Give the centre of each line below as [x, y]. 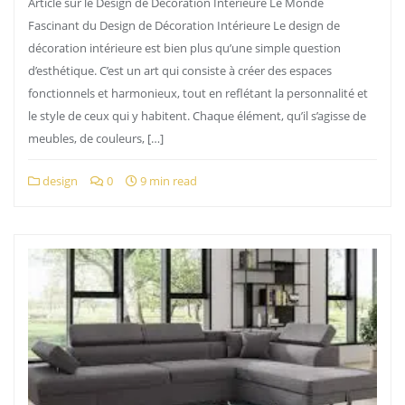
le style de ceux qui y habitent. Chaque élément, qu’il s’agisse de [197, 116]
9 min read [167, 181]
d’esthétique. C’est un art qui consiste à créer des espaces [180, 71]
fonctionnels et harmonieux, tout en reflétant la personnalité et [198, 93]
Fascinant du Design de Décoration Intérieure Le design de [184, 25]
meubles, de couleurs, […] [96, 138]
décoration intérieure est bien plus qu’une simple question [184, 48]
